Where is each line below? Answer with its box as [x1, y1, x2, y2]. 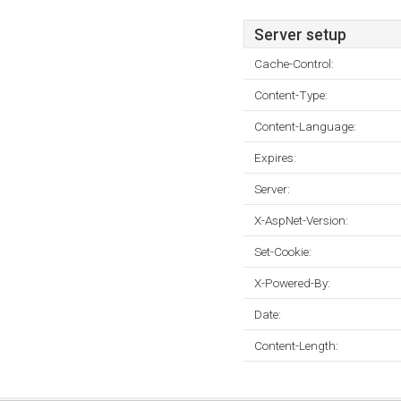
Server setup [254, 26, 346, 44]
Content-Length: [254, 338, 338, 353]
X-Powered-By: [254, 276, 330, 290]
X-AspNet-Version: [254, 213, 348, 227]
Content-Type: [254, 88, 328, 102]
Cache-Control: [254, 56, 334, 71]
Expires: [254, 150, 296, 165]
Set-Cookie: [254, 244, 311, 259]
